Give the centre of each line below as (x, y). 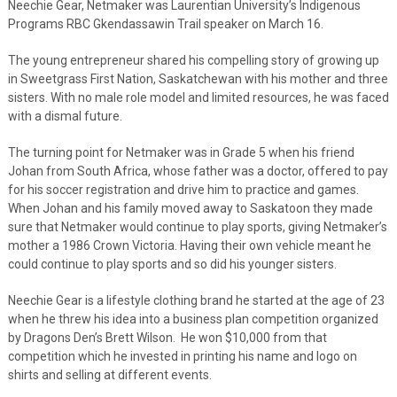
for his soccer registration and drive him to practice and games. (183, 189)
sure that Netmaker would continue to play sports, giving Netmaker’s (197, 226)
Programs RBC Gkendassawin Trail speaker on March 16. (165, 23)
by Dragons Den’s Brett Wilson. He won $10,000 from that (167, 337)
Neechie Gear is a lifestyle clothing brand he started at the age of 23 (196, 300)
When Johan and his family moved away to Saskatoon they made (190, 208)
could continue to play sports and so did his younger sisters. (172, 264)
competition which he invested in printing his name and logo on (182, 356)
